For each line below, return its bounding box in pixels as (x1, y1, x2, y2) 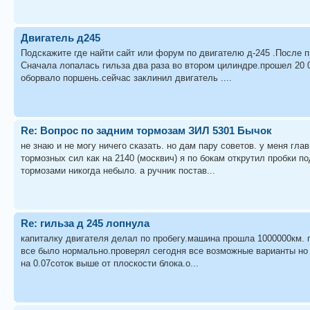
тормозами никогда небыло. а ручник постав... (21, 165, 215, 176)
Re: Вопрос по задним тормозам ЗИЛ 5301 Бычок (21, 124, 272, 136)
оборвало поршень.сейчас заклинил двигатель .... (21, 73, 232, 83)
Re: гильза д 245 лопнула (21, 217, 149, 229)
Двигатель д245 (21, 31, 100, 44)
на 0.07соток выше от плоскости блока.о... (21, 258, 199, 268)
